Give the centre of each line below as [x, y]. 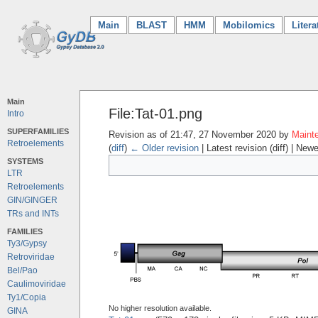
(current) [138, 25]
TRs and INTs [33, 214]
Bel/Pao [22, 270]
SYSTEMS [25, 161]
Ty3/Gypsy [27, 243]
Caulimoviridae [37, 284]
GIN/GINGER [32, 200]
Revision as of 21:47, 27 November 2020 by [200, 135]
